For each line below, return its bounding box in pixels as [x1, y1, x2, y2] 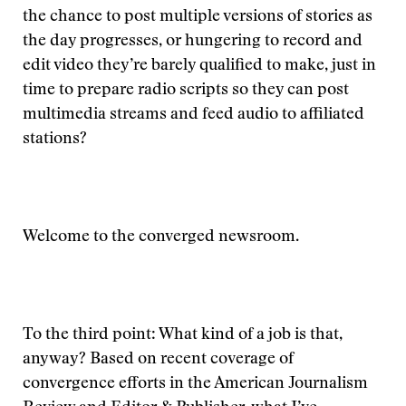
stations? [23, 131, 87, 148]
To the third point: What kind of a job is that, [23, 327, 343, 343]
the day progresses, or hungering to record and [23, 34, 362, 50]
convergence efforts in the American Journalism [23, 376, 368, 392]
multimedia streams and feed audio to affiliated [23, 107, 364, 123]
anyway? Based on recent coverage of [23, 352, 294, 368]
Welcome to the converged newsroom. [23, 229, 299, 246]
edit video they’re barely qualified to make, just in [23, 58, 376, 74]
